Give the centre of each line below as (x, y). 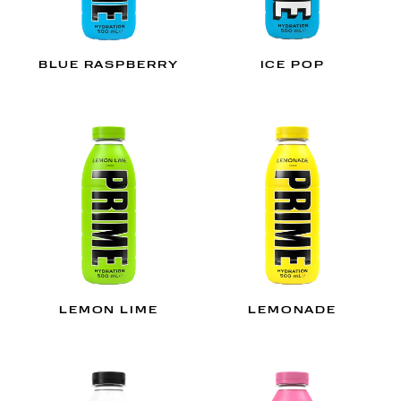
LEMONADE (293, 311)
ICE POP (292, 66)
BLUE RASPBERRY (109, 66)
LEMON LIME (109, 311)
